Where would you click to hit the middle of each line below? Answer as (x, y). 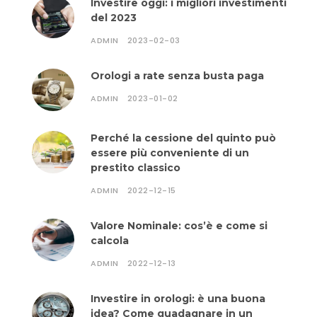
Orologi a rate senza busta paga (177, 76)
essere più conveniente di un (170, 153)
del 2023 (114, 18)
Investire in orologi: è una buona (178, 299)
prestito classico (136, 168)
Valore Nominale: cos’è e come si (179, 226)
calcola (110, 241)
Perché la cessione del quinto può (183, 138)
